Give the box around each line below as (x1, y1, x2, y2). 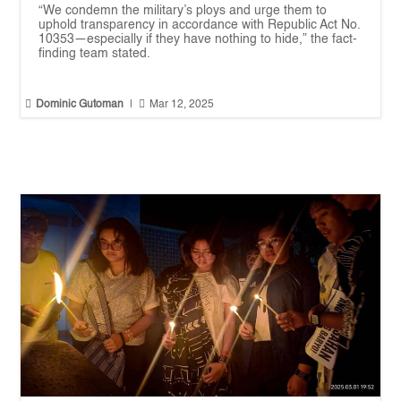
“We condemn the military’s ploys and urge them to (38, 4, 328, 17)
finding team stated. (38, 47, 151, 60)
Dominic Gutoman (36, 98, 124, 110)
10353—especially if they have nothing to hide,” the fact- (38, 32, 358, 46)
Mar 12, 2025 (149, 98, 215, 110)
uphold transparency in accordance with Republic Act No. (38, 18, 362, 31)
